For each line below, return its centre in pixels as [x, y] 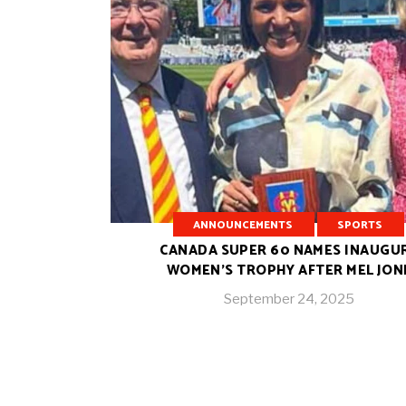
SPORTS [360, 225]
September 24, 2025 [289, 300]
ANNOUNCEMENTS [243, 225]
